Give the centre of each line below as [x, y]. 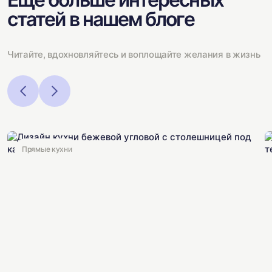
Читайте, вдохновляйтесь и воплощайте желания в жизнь [134, 54]
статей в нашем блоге [101, 19]
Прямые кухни [47, 149]
